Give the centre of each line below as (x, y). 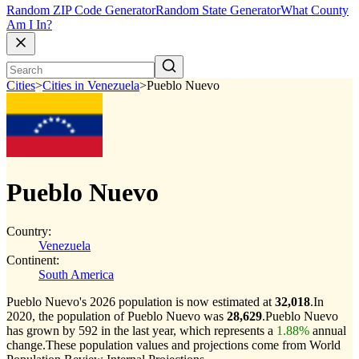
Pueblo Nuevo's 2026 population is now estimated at (141, 302)
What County (315, 10)
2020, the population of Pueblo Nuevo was (117, 316)
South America (76, 274)
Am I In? (29, 25)
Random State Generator (218, 10)
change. (26, 345)
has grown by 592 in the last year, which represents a (141, 331)
